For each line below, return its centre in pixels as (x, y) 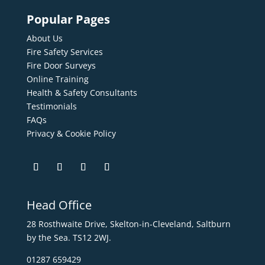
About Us (44, 38)
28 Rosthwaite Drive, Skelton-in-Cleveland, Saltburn (128, 224)
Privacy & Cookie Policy (71, 133)
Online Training (57, 79)
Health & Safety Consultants (82, 92)
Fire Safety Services (64, 51)
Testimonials (51, 106)
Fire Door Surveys (61, 65)
